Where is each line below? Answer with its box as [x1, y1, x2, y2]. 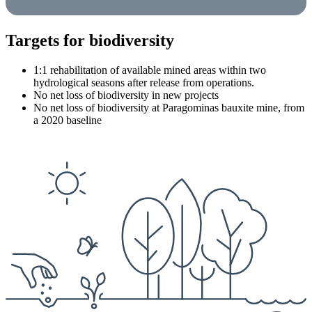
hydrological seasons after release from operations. [33, 77, 254, 89]
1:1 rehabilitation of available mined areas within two [33, 64, 266, 77]
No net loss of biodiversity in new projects [33, 89, 219, 102]
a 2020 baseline [33, 114, 102, 127]
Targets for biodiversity [6, 31, 174, 50]
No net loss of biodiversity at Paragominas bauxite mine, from [33, 102, 304, 114]
